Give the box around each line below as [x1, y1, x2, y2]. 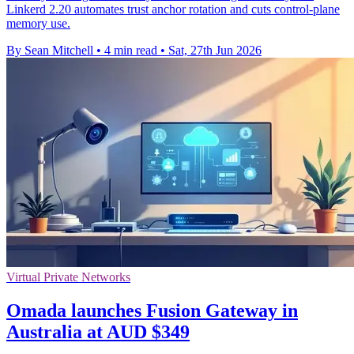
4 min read [104, 43, 157, 57]
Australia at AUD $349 [6, 321, 190, 342]
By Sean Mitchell [6, 43, 93, 57]
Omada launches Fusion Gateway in [6, 299, 298, 321]
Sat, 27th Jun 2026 [168, 43, 262, 57]
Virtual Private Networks [6, 269, 130, 284]
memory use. [6, 16, 70, 30]
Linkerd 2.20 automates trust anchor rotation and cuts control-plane [6, 2, 340, 16]
